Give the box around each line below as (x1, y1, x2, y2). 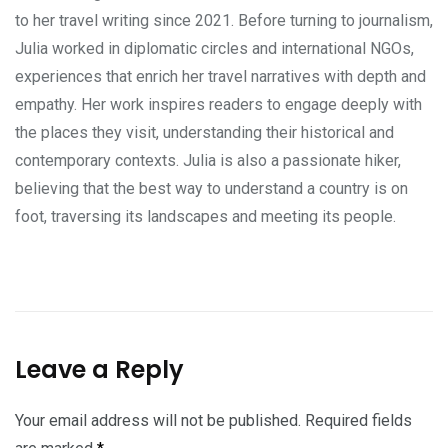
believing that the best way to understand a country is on (15, 178, 408, 198)
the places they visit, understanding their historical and (15, 122, 394, 142)
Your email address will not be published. (15, 410, 301, 430)
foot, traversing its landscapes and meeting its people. (15, 206, 396, 226)
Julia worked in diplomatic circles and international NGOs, (15, 38, 414, 58)
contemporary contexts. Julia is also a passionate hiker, (15, 150, 401, 170)
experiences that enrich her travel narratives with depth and (15, 66, 426, 86)
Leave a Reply (15, 352, 184, 386)
